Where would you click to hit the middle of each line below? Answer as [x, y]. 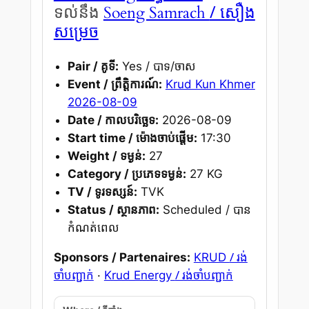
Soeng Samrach [156, 12]
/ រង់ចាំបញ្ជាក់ [204, 275]
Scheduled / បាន [205, 210]
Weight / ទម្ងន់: [106, 156]
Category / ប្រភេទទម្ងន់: [127, 174]
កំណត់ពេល [93, 228]
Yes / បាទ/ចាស [157, 67]
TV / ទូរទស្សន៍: [102, 192]
